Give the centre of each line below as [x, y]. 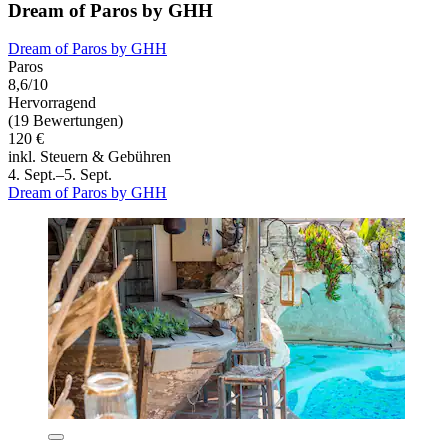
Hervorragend [52, 103]
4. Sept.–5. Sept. [60, 175]
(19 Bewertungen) [65, 121]
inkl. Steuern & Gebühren [89, 157]
